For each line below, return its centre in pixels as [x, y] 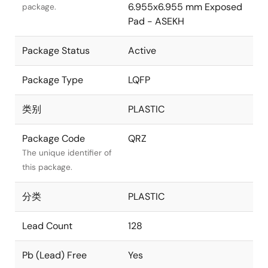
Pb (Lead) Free [54, 255]
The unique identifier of [67, 153]
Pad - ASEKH [156, 21]
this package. [47, 167]
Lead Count [47, 226]
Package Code [54, 138]
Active [142, 50]
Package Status [56, 50]
